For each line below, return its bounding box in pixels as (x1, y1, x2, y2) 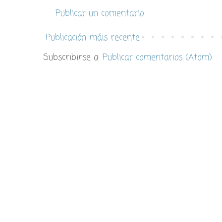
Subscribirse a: (43, 51, 103, 64)
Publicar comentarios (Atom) (103, 51, 212, 64)
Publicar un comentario (55, 7, 144, 20)
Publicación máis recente (46, 31, 140, 44)
